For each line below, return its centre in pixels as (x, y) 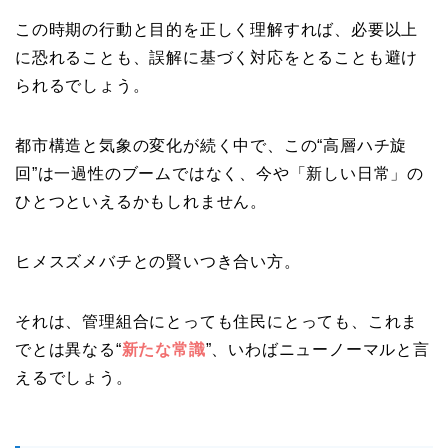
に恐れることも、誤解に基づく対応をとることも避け (217, 57)
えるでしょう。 (74, 377)
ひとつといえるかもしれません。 (141, 201)
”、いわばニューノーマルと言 (317, 349)
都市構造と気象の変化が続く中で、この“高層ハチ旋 (211, 145)
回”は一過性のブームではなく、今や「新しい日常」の (219, 173)
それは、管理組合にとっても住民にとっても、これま (217, 321)
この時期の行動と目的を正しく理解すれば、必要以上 (217, 29)
